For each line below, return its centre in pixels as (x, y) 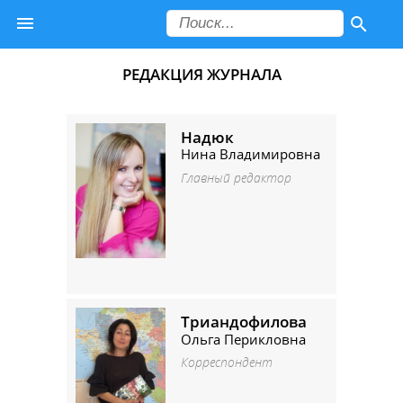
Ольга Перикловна (243, 339)
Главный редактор (236, 178)
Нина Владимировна (251, 154)
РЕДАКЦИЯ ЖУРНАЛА (201, 74)
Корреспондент (227, 363)
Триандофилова (244, 322)
